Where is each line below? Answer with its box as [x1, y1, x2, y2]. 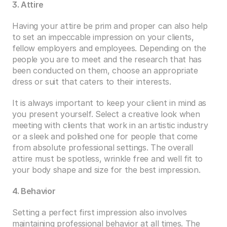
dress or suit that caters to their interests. [12, 77, 171, 87]
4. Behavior [12, 186, 58, 196]
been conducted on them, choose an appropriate [12, 65, 198, 75]
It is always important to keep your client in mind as [12, 98, 207, 108]
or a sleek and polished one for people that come [12, 131, 198, 141]
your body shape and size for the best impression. [12, 165, 201, 175]
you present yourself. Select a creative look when [12, 109, 200, 119]
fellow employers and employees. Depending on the [12, 43, 206, 53]
